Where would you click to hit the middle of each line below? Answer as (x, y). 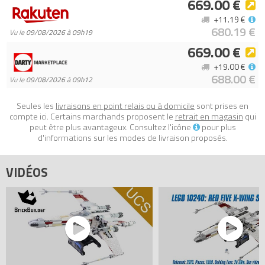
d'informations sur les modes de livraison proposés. (132, 138)
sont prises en (222, 106)
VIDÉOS (27, 172)
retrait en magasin (209, 117)
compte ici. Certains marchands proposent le (92, 117)
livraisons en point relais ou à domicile (125, 106)
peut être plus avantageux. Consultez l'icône (111, 127)
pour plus (218, 127)
